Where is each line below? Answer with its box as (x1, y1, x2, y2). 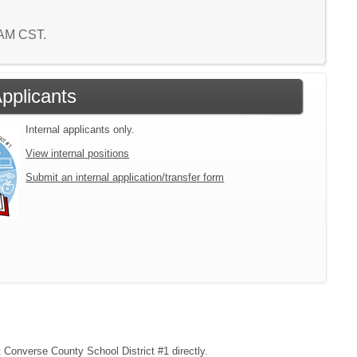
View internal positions (25, 147, 130, 159)
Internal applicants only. (25, 124, 135, 135)
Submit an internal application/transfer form (25, 171, 225, 183)
